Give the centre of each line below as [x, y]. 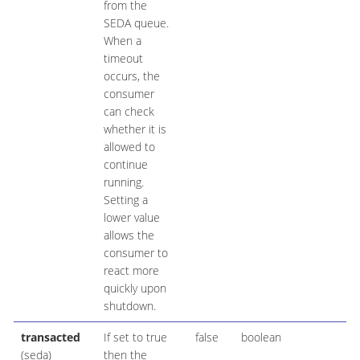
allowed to [129, 147]
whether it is [135, 129]
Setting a [125, 200]
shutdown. [129, 306]
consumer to [135, 253]
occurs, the [131, 76]
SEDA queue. [136, 23]
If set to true [135, 337]
